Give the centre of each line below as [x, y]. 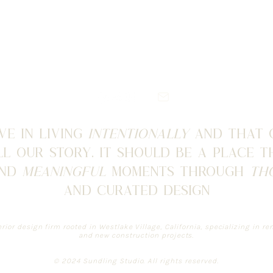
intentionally [138, 133]
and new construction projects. [136, 235]
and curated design [136, 190]
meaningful [64, 171]
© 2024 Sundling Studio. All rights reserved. [136, 261]
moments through [178, 171]
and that [229, 133]
